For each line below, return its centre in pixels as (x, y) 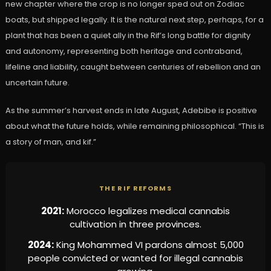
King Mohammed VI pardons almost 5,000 (149, 244)
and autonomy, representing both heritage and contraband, (124, 51)
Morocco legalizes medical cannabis (147, 211)
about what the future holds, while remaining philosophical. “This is (135, 126)
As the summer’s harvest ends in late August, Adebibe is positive (131, 110)
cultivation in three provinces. (135, 224)
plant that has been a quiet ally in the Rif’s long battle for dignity (128, 35)
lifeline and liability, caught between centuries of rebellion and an (133, 67)
